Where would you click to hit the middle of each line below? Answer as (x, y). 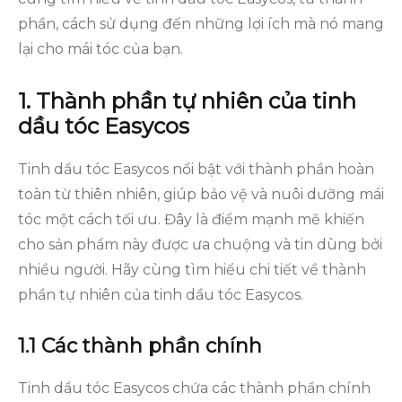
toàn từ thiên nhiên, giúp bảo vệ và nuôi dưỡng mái (201, 194)
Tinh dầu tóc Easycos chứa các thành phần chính (194, 388)
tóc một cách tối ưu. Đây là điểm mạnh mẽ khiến (191, 219)
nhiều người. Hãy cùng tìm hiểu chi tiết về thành (192, 270)
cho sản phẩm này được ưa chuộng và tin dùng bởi (200, 245)
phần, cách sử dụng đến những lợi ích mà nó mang (201, 24)
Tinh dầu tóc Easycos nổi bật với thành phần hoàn (196, 169)
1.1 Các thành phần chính (140, 346)
